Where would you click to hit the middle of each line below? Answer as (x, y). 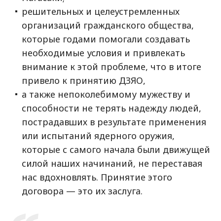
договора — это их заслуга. (82, 191)
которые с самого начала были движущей (116, 149)
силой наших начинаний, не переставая (112, 163)
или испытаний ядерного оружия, (98, 136)
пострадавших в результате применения (114, 122)
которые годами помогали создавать (106, 39)
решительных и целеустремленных (101, 11)
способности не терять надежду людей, (111, 108)
